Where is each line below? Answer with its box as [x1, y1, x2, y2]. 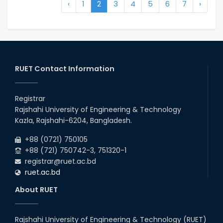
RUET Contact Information [15, 64, 114, 74]
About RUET [15, 185, 58, 195]
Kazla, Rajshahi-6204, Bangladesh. [15, 115, 132, 126]
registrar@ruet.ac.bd [21, 156, 96, 167]
